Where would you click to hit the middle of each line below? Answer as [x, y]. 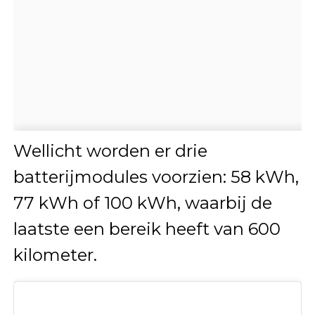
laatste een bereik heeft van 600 [147, 229]
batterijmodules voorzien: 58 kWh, [156, 176]
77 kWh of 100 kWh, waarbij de [142, 202]
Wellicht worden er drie [110, 150]
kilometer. [55, 255]
